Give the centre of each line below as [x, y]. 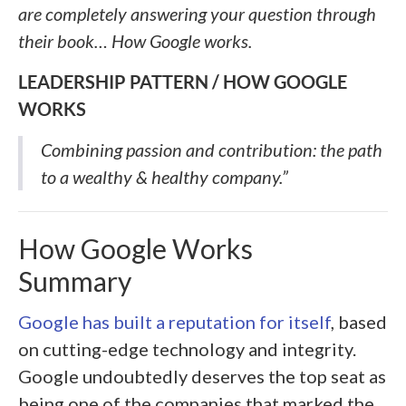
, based [359, 321]
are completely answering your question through [197, 14]
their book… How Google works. [137, 41]
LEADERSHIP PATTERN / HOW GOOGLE [183, 82]
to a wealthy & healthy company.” [164, 177]
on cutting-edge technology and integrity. [187, 348]
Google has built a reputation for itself [174, 321]
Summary [75, 281]
